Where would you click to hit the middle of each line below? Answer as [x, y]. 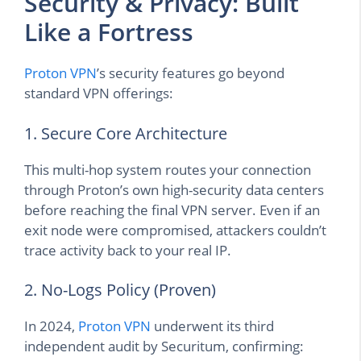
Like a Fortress [109, 32]
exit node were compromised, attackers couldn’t [175, 230]
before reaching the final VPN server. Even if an [172, 210]
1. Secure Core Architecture [126, 133]
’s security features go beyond [191, 73]
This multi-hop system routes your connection [168, 169]
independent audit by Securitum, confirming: [164, 346]
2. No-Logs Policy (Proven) [120, 290]
